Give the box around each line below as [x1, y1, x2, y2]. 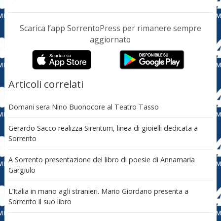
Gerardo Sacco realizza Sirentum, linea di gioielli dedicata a [8, 123, 198, 133]
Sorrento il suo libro [8, 197, 72, 207]
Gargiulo [8, 165, 36, 175]
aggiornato [90, 34, 131, 45]
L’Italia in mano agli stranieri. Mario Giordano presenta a [8, 186, 188, 196]
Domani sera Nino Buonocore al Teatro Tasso [8, 102, 159, 112]
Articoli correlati [8, 77, 83, 91]
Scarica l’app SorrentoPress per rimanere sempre [19, 23, 201, 34]
